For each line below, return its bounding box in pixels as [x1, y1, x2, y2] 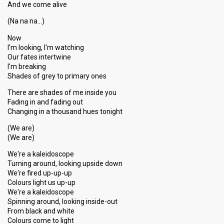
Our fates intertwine [7, 53, 71, 61]
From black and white [7, 207, 74, 215]
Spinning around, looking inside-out [7, 197, 117, 205]
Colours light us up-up [7, 178, 75, 186]
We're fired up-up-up [7, 169, 72, 177]
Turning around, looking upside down [7, 159, 122, 167]
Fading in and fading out [7, 98, 83, 106]
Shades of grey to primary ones [7, 72, 106, 80]
